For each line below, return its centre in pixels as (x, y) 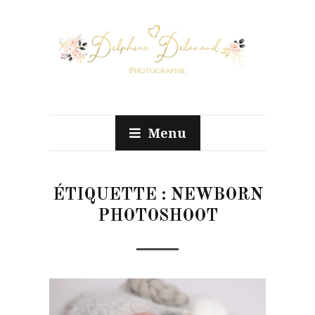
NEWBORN (217, 195)
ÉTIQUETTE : (111, 195)
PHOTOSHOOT (157, 216)
